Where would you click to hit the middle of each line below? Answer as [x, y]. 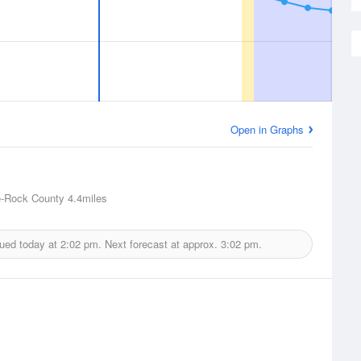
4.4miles [86, 198]
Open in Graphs [267, 129]
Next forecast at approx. [161, 244]
